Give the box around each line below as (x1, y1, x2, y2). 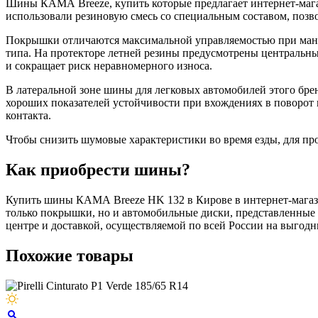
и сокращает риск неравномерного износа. (6, 60, 212, 72)
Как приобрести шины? (6, 160, 190, 179)
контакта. (6, 109, 51, 122)
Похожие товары (6, 246, 133, 265)
